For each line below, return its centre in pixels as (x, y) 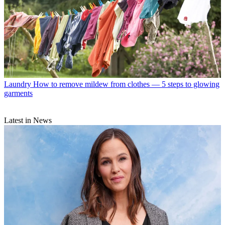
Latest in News (28, 121)
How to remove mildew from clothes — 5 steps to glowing (126, 84)
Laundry (18, 84)
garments (18, 93)
